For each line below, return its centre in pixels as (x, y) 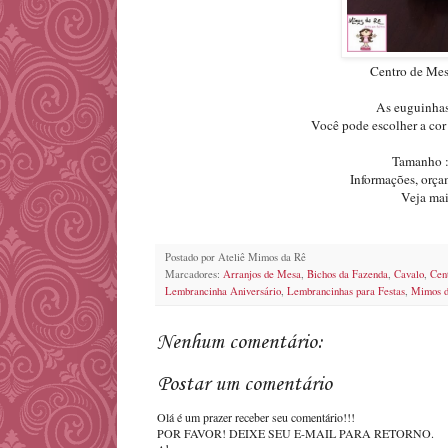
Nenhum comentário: (240, 342)
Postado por (191, 256)
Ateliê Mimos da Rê (262, 256)
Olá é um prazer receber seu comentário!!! (256, 416)
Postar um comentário (244, 384)
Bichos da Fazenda (347, 273)
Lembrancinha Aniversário (223, 290)
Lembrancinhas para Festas (346, 290)
